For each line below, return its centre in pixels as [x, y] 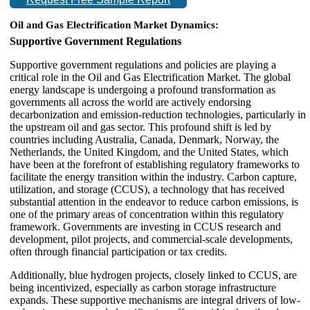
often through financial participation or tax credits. [118, 251]
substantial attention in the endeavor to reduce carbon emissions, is [154, 201]
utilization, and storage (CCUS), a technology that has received [147, 189]
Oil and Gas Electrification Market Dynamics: [114, 25]
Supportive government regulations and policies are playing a [143, 64]
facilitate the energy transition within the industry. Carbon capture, [153, 176]
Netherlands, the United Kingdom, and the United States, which [149, 152]
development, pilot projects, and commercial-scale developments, [151, 239]
